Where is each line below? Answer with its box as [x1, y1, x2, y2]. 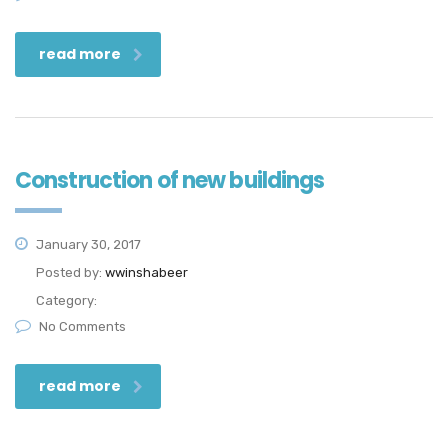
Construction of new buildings [15, 165, 325, 197]
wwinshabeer [105, 265, 188, 281]
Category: [36, 293, 97, 309]
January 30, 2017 [33, 237, 141, 253]
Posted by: [36, 265, 105, 281]
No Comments [39, 319, 126, 335]
